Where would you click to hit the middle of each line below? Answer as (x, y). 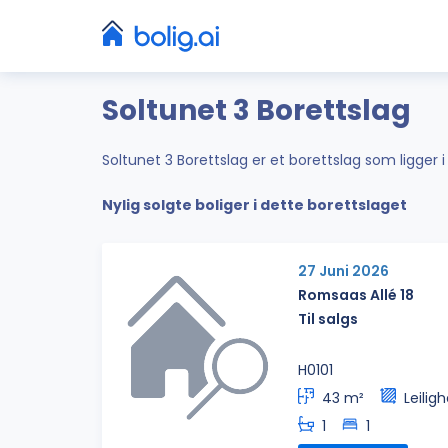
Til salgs (328, 318)
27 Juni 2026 (343, 270)
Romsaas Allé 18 (356, 294)
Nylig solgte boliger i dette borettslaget (254, 205)
